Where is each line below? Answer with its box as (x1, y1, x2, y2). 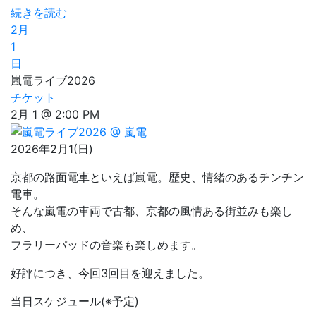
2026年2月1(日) (11, 142, 93, 157)
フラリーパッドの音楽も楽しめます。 (11, 238, 202, 253)
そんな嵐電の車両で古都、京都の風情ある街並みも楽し (11, 204, 293, 219)
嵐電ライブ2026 (11, 73, 95, 87)
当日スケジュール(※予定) (11, 294, 139, 309)
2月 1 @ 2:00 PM (11, 107, 99, 121)
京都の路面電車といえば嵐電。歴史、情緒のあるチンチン (11, 170, 304, 185)
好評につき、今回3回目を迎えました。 (11, 266, 209, 281)
